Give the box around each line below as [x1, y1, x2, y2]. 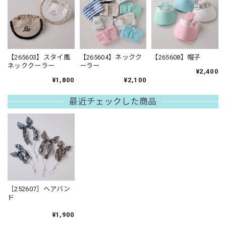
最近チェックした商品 [69, 96, 157, 107]
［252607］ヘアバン [8, 185, 70, 193]
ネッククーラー [8, 62, 55, 70]
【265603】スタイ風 [8, 53, 70, 62]
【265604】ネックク [79, 53, 142, 62]
